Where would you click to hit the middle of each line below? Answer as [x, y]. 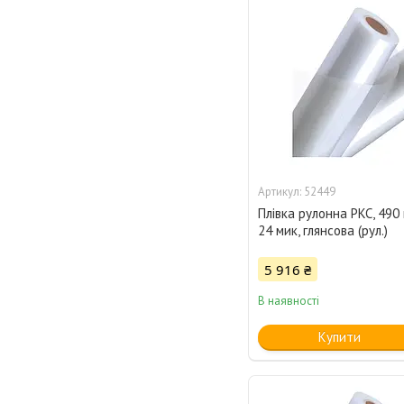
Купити [339, 337]
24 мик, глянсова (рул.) [323, 231]
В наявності [289, 301]
